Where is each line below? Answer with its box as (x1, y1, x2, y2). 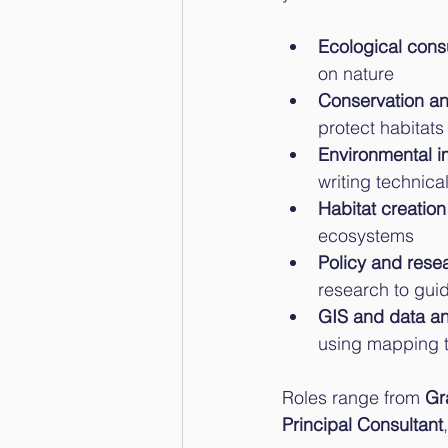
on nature (318, 62, 394, 85)
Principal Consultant (282, 413, 443, 436)
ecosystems (318, 224, 414, 247)
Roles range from (282, 386, 425, 409)
